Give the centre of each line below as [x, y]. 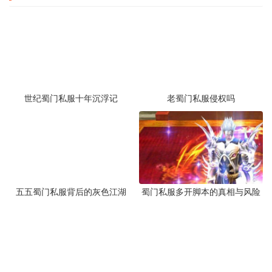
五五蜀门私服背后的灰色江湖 [71, 192]
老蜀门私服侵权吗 [201, 99]
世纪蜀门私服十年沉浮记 [71, 99]
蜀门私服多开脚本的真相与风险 [201, 192]
